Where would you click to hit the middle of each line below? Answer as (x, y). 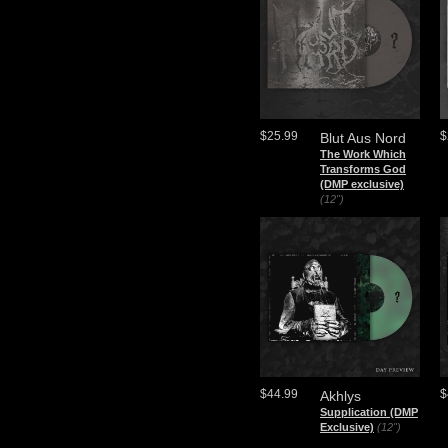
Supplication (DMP (369, 412)
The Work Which (363, 154)
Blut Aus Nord (363, 138)
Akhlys (340, 396)
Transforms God (363, 169)
